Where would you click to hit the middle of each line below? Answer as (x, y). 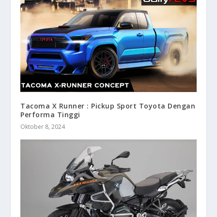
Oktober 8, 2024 (43, 127)
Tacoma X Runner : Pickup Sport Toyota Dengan (108, 106)
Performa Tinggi (50, 115)
